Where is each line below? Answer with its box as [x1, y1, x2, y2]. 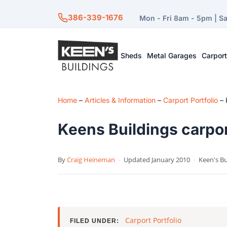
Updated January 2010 [122, 155, 192, 164]
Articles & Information [85, 96, 156, 104]
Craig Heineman [67, 155, 115, 164]
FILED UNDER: [70, 217, 119, 224]
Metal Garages [147, 51, 197, 60]
